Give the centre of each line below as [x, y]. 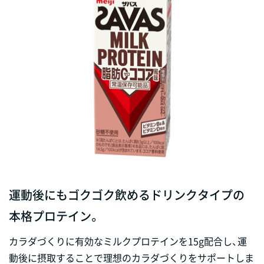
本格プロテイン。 [55, 216]
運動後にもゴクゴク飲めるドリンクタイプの [127, 194]
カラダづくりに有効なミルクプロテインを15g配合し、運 [128, 241]
